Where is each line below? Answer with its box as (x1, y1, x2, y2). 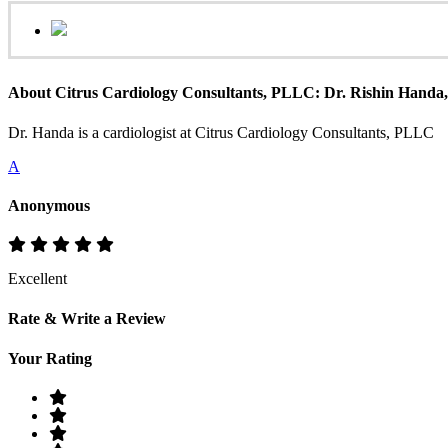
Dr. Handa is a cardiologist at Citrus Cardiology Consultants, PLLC (8, 123, 434, 141)
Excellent (8, 270, 67, 288)
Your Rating (8, 349, 92, 367)
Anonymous (8, 196, 90, 214)
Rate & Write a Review (8, 310, 166, 328)
